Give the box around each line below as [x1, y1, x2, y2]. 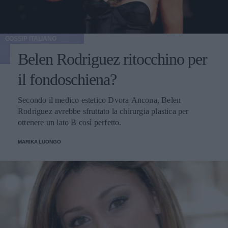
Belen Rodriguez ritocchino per [18, 50, 207, 69]
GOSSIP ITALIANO [5, 35, 56, 43]
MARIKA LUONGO [18, 139, 61, 145]
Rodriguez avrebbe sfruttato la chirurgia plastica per [18, 107, 189, 116]
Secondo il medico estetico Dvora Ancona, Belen [18, 96, 181, 105]
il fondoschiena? [18, 70, 117, 89]
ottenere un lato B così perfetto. [18, 118, 122, 127]
